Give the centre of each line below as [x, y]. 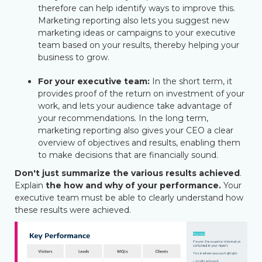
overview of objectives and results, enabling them [139, 143]
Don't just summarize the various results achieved [127, 173]
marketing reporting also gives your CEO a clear [136, 130]
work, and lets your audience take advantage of [135, 106]
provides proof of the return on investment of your [141, 94]
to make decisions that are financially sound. [128, 155]
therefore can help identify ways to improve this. [137, 8]
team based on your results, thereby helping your [139, 45]
